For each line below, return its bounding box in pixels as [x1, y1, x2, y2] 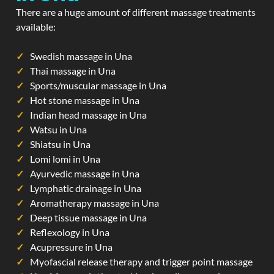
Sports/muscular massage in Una [30, 80, 166, 91]
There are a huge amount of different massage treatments [16, 6, 256, 18]
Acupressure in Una [30, 241, 113, 253]
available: [16, 21, 56, 32]
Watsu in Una [30, 124, 87, 135]
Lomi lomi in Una [30, 153, 100, 165]
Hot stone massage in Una [30, 94, 139, 106]
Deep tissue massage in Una [30, 212, 147, 223]
